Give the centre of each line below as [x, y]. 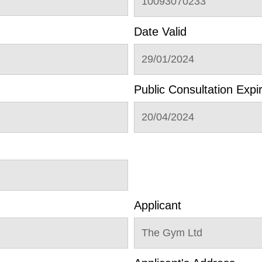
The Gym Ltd [172, 233]
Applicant [158, 205]
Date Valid [160, 32]
